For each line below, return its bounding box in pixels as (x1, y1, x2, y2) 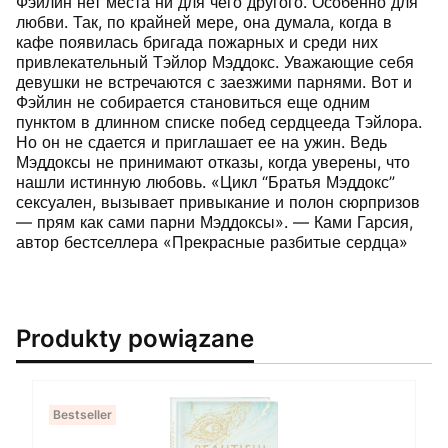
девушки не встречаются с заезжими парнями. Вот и (16, 72, 412, 93)
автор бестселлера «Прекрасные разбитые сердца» (16, 232, 408, 253)
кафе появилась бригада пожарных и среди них (16, 32, 378, 53)
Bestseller (53, 407, 112, 423)
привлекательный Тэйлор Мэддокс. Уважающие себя (16, 52, 414, 73)
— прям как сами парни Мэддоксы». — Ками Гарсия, (16, 212, 413, 233)
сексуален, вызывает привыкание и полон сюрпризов (16, 192, 420, 213)
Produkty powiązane (16, 323, 254, 354)
